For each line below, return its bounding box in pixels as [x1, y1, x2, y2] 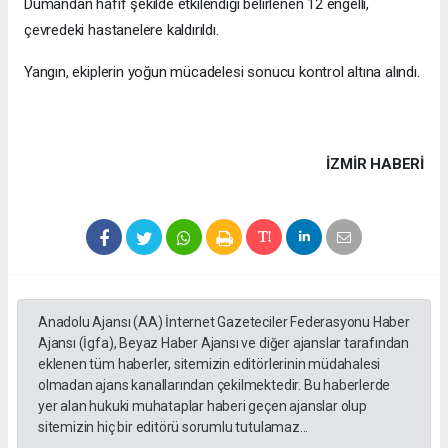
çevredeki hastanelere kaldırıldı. [24, 21, 219, 40]
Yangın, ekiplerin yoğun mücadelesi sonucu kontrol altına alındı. [24, 63, 420, 82]
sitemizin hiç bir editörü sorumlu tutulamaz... [38, 419, 309, 436]
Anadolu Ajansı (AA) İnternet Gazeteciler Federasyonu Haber [38, 314, 410, 331]
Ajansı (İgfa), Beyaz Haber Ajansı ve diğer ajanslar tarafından [38, 335, 410, 352]
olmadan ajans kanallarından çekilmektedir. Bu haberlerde [38, 377, 391, 394]
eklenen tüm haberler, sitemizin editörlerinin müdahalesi [38, 356, 381, 373]
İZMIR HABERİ [326, 155, 424, 174]
